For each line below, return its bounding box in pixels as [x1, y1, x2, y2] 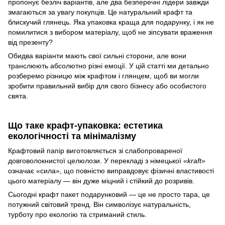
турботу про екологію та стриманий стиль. [8, 210, 147, 218]
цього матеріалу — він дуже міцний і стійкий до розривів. [8, 176, 194, 185]
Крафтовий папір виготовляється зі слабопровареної [8, 146, 182, 155]
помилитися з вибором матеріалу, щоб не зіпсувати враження [8, 28, 212, 37]
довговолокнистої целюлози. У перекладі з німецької [8, 156, 183, 165]
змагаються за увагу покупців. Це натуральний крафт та [8, 8, 192, 17]
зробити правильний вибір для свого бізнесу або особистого [8, 82, 206, 90]
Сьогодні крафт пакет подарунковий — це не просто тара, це [8, 190, 210, 198]
